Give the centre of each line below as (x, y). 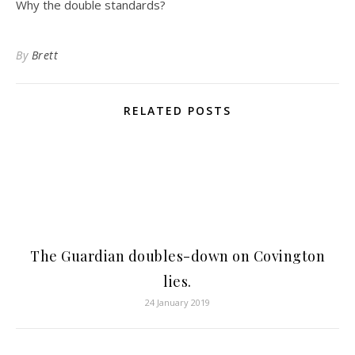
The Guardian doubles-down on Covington (177, 256)
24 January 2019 (177, 302)
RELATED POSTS (177, 111)
